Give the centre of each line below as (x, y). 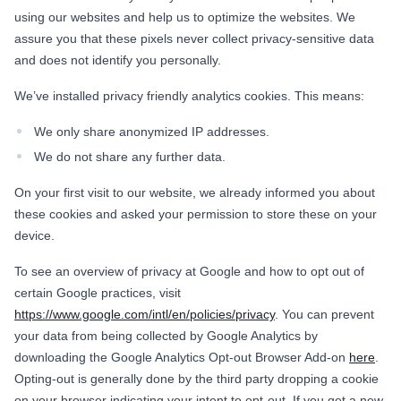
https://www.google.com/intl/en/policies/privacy (145, 314)
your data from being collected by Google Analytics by (166, 335)
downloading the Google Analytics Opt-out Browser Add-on (182, 357)
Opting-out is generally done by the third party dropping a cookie (196, 378)
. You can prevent (324, 314)
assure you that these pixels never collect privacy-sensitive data (194, 38)
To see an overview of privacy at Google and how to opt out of (189, 271)
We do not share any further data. (130, 156)
